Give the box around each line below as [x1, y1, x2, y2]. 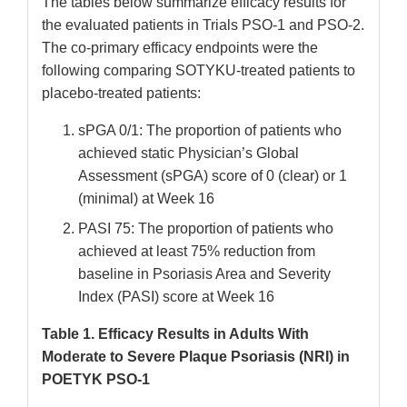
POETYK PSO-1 [42, 372, 150, 388]
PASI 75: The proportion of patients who [78, 221, 333, 237]
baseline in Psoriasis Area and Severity [78, 266, 331, 283]
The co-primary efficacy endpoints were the [42, 40, 318, 56]
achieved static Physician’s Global [78, 145, 299, 162]
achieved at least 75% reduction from [78, 243, 315, 260]
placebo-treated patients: [42, 85, 201, 102]
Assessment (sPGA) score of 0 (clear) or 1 [78, 168, 347, 184]
